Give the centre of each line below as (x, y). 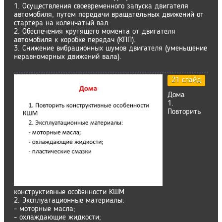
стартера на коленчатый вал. (62, 23)
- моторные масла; (45, 209)
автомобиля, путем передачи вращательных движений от (109, 15)
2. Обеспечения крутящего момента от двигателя (95, 32)
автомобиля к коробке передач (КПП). (75, 40)
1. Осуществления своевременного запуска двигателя (101, 6)
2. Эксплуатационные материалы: (69, 201)
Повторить (184, 112)
